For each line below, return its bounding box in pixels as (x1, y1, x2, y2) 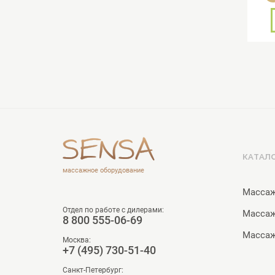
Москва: (63, 236, 91, 244)
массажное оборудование (63, 166, 144, 174)
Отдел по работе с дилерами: (63, 206, 164, 214)
